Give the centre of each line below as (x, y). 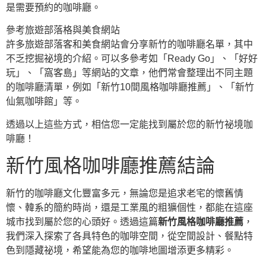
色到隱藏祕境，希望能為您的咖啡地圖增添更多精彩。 (120, 251)
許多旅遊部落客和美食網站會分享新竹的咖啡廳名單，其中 (129, 45)
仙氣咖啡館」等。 (44, 102)
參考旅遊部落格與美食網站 (63, 30)
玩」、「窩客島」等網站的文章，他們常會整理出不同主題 (129, 73)
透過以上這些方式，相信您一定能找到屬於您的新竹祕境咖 (129, 124)
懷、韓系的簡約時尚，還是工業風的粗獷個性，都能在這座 (129, 208)
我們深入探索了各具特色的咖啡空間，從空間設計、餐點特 (129, 236)
